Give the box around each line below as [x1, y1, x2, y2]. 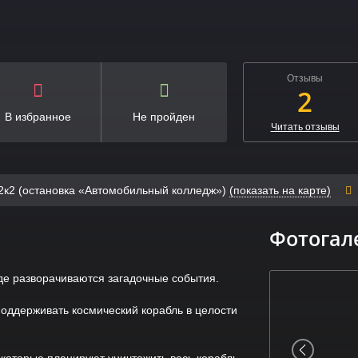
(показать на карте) [229, 183, 331, 197]
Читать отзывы [270, 121, 340, 133]
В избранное [4, 109, 71, 123]
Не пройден [133, 109, 196, 123]
